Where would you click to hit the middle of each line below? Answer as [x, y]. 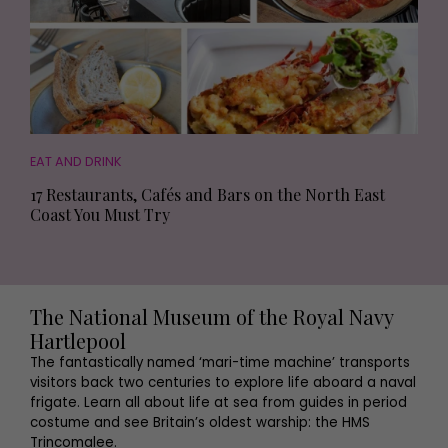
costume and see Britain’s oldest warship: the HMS [200, 422]
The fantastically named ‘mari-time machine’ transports [220, 362]
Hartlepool [80, 340]
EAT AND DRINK [76, 161]
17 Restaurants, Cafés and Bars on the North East [207, 194]
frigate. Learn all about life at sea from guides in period [218, 402]
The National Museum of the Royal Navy [211, 316]
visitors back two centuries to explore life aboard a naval [223, 382]
